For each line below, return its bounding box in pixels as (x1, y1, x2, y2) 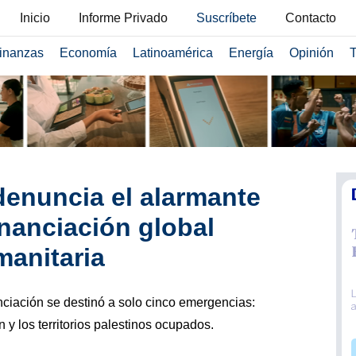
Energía (228, 46, 273, 60)
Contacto (285, 11, 336, 25)
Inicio (20, 11, 50, 25)
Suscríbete (196, 11, 257, 25)
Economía (59, 46, 117, 60)
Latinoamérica (132, 46, 213, 60)
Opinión (288, 46, 334, 60)
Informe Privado (79, 11, 168, 25)
